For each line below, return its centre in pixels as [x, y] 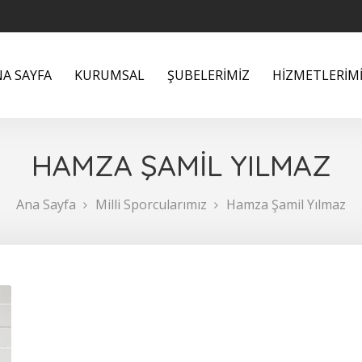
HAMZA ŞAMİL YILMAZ [181, 165]
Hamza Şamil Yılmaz [286, 204]
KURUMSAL [109, 75]
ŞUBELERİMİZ [208, 75]
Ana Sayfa [46, 204]
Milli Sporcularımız [151, 204]
